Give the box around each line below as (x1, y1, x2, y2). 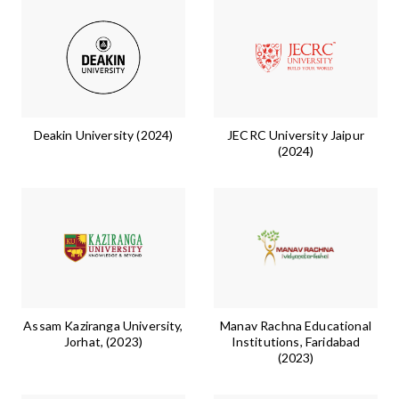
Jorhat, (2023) (63, 334, 143, 350)
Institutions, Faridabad (231, 334, 361, 350)
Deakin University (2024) (33, 126, 174, 142)
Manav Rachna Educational (220, 318, 371, 334)
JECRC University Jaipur (227, 126, 364, 142)
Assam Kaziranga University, (23, 318, 183, 334)
